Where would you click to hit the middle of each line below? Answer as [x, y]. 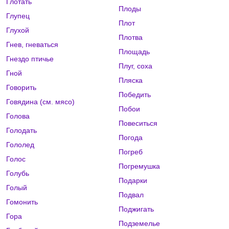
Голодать [21, 131]
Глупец [18, 16]
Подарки [133, 181]
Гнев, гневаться [32, 45]
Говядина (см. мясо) [40, 102]
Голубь [18, 174]
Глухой [18, 30]
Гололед [20, 145]
